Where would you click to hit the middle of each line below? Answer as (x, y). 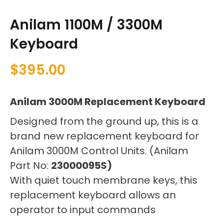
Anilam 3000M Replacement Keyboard (108, 101)
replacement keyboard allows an (93, 195)
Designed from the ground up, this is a (104, 121)
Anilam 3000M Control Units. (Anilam (99, 151)
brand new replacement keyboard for (104, 136)
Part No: (30, 165)
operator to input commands (83, 209)
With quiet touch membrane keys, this (104, 180)
